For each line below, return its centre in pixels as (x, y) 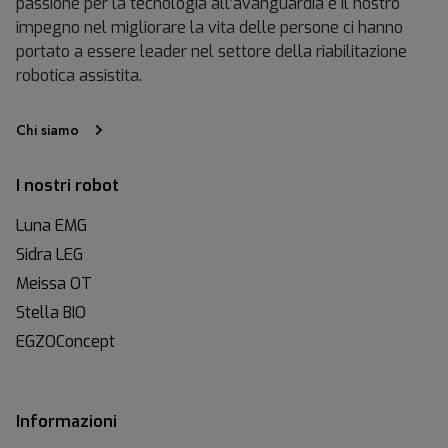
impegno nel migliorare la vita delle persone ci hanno (209, 27)
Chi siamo (47, 129)
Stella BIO (51, 312)
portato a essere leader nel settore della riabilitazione (211, 51)
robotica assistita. (79, 75)
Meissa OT (54, 283)
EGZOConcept (65, 341)
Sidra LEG (49, 254)
